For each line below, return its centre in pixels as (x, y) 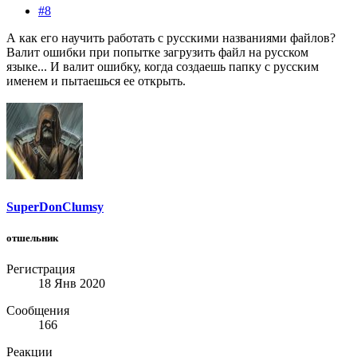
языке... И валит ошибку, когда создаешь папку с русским (163, 67)
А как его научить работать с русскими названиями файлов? (171, 38)
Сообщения (38, 310)
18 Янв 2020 (72, 283)
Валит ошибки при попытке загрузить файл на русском (157, 53)
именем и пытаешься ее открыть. (96, 81)
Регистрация (41, 269)
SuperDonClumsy (55, 206)
